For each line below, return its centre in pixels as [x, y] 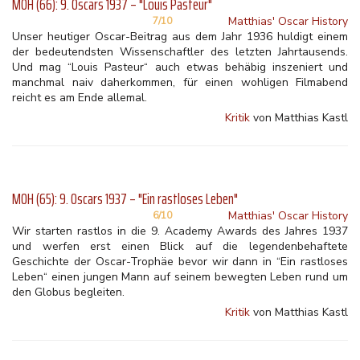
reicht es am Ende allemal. [80, 98]
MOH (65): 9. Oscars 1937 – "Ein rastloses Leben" [125, 199]
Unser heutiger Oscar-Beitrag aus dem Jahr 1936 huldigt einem [180, 37]
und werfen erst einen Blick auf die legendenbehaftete [180, 246]
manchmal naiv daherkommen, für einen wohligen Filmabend [180, 82]
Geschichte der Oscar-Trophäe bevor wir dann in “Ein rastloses [180, 262]
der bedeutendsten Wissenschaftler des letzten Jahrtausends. [180, 52]
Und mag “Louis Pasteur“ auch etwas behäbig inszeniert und [180, 67]
